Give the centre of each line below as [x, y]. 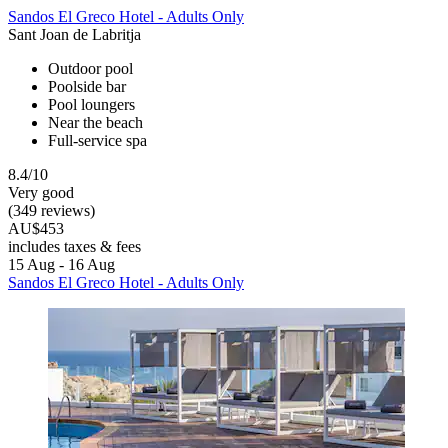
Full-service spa [97, 140]
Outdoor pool [90, 68]
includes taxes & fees [74, 246]
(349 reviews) [51, 210]
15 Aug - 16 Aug [61, 264]
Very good [41, 192]
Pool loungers [91, 104]
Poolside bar [87, 86]
